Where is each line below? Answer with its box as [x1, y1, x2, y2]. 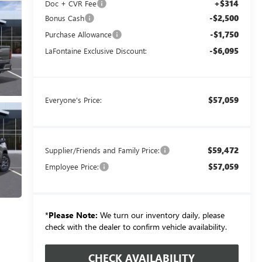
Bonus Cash [44, 12, 84, 23]
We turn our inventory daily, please [97, 209, 225, 220]
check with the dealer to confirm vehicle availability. [44, 220, 227, 232]
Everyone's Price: [44, 94, 102, 105]
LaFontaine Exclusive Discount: [44, 45, 147, 56]
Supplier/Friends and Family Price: [44, 144, 160, 155]
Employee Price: [44, 161, 99, 171]
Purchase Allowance [44, 29, 112, 39]
